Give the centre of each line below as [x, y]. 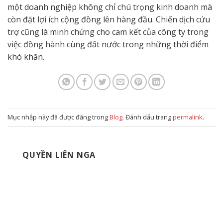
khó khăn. [26, 57]
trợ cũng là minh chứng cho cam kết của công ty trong [108, 32]
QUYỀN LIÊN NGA [59, 155]
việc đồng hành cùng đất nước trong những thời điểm [108, 44]
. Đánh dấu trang [148, 117]
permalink [188, 117]
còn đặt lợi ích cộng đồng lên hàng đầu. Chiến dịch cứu [109, 19]
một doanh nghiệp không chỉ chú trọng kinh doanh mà [110, 7]
